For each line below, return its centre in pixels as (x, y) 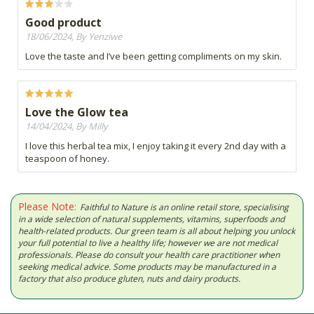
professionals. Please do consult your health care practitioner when (149, 254)
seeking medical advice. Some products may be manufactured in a (147, 266)
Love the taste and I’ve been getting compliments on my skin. (153, 56)
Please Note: (47, 206)
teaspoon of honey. (67, 158)
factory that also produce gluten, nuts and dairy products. (129, 278)
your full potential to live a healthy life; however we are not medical (148, 243)
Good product (63, 22)
